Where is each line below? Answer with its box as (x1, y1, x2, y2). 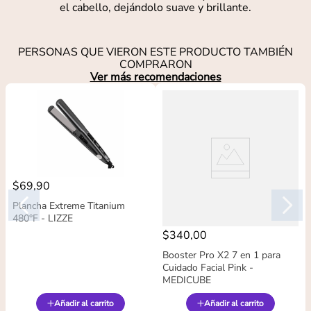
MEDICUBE (162, 274, 211, 287)
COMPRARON (119, 57, 192, 73)
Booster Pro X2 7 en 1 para (162, 249, 280, 262)
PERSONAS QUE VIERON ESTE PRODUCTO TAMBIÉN (18, 44, 293, 60)
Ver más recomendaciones (90, 69, 221, 85)
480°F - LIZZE (12, 212, 73, 226)
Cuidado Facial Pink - (162, 261, 253, 275)
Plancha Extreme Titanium (12, 199, 125, 213)
